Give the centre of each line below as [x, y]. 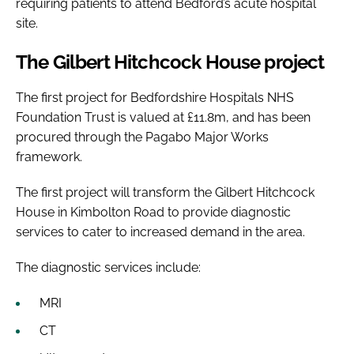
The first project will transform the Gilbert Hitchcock [165, 192]
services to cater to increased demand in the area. [160, 232]
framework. [51, 156]
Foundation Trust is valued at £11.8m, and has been [163, 117]
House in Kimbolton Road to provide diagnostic [153, 212]
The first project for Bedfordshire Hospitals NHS [155, 97]
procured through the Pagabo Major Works [142, 137]
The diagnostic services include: [108, 267]
